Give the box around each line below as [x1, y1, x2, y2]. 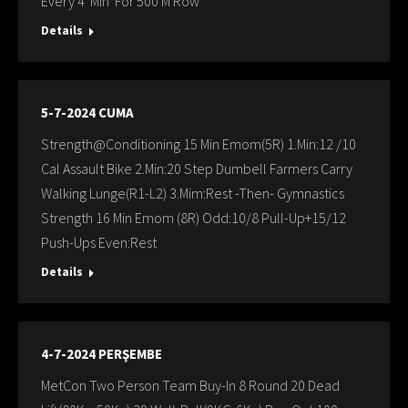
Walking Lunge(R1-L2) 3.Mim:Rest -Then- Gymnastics [41, 184, 344, 202]
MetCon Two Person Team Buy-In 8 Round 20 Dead [41, 376, 340, 394]
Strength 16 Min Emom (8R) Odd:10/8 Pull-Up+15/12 [41, 209, 346, 227]
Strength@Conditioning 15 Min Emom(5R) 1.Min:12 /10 [41, 135, 356, 153]
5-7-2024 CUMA [41, 104, 134, 121]
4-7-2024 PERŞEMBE [41, 345, 162, 362]
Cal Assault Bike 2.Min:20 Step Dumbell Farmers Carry [41, 159, 352, 178]
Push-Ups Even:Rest [41, 233, 157, 251]
